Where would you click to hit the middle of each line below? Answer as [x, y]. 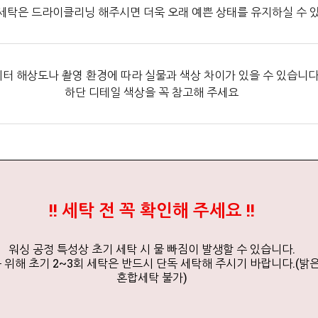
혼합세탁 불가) [152, 278]
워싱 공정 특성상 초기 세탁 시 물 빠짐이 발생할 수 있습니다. [152, 249]
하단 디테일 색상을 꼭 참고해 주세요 [152, 92]
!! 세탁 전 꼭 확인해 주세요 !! [152, 210]
